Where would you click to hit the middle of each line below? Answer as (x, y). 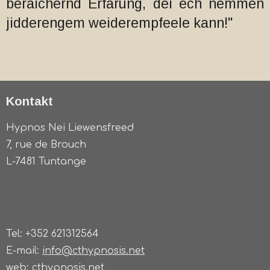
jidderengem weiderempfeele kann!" (119, 23)
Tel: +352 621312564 (52, 234)
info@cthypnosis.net (93, 251)
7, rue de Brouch (46, 145)
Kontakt (30, 101)
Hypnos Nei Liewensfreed (70, 128)
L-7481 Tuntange (46, 162)
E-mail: (24, 251)
